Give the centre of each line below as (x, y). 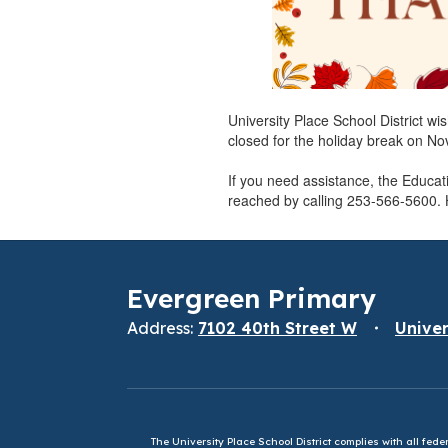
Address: (160, 327)
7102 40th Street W (277, 327)
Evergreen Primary (251, 298)
